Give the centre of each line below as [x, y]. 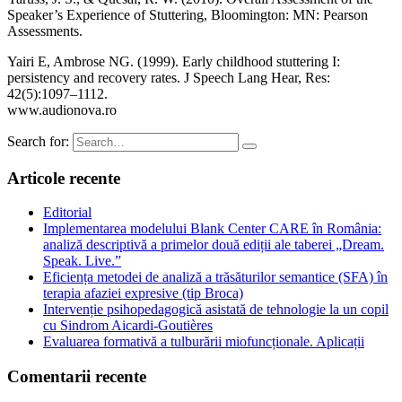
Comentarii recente [77, 376]
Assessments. [45, 31]
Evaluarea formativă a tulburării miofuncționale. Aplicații [204, 342]
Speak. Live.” [82, 261]
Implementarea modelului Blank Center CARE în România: [212, 229]
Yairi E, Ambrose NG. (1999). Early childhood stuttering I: [174, 61]
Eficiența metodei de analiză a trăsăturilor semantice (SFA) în [215, 277]
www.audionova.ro [62, 109]
